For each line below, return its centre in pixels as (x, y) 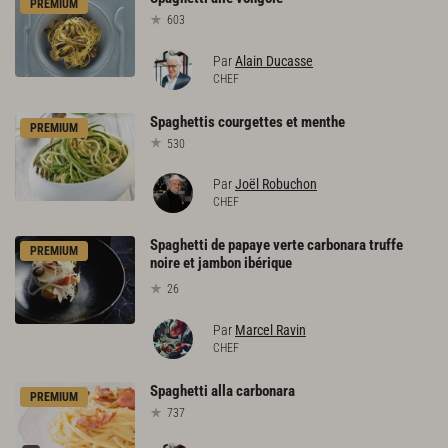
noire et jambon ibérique (221, 263)
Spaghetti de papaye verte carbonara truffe (276, 245)
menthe (323, 121)
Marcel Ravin (270, 330)
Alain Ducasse (274, 60)
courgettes (250, 121)
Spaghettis (182, 121)
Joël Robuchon (276, 184)
